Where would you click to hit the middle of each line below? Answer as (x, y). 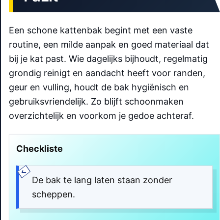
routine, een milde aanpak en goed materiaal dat (109, 44)
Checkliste (40, 148)
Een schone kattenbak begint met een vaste (101, 30)
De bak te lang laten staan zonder (102, 180)
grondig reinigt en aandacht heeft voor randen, (107, 73)
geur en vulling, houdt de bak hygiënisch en (99, 87)
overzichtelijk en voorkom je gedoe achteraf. (101, 115)
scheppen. (53, 194)
